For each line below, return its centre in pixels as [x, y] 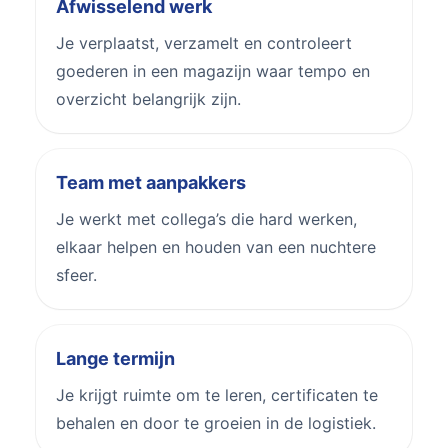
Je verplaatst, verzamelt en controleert [204, 42]
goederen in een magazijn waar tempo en [213, 70]
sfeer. [76, 274]
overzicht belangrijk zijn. [148, 98]
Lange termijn [115, 358]
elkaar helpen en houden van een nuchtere [216, 246]
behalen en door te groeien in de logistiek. [216, 422]
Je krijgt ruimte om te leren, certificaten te [217, 394]
